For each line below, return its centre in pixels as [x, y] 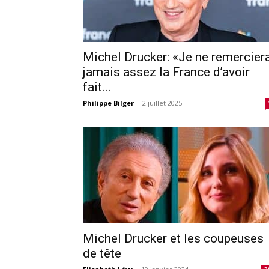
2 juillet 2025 [162, 103]
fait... [97, 87]
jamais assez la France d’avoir [166, 72]
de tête [102, 253]
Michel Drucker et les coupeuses [173, 238]
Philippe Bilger [108, 103]
